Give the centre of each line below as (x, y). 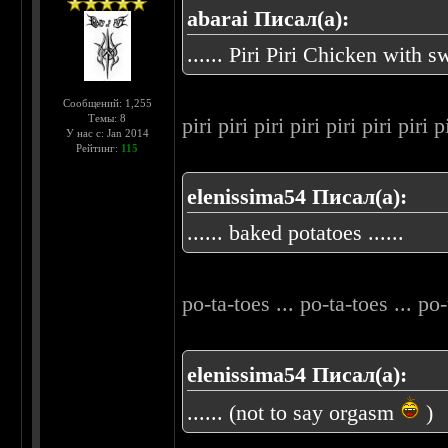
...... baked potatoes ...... (296, 233)
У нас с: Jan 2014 (107, 133)
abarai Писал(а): (268, 19)
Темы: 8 (107, 118)
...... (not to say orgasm (294, 413)
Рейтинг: (99, 148)
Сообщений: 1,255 (107, 103)
